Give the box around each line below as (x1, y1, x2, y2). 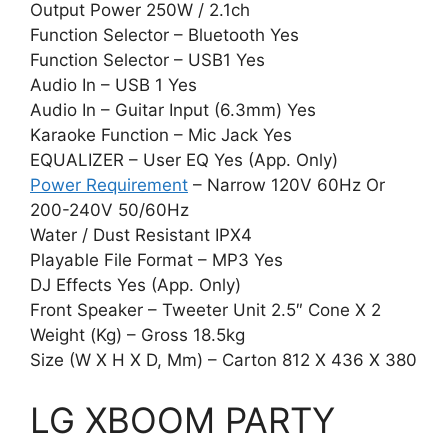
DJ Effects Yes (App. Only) (30, 275, 241, 296)
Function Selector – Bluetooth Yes (30, 25, 299, 46)
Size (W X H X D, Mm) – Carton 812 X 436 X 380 (30, 350, 417, 371)
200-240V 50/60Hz (30, 200, 189, 221)
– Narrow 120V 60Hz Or (188, 175, 385, 196)
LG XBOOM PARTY (30, 398, 335, 441)
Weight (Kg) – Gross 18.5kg (30, 325, 245, 346)
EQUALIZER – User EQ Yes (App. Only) (30, 150, 338, 171)
